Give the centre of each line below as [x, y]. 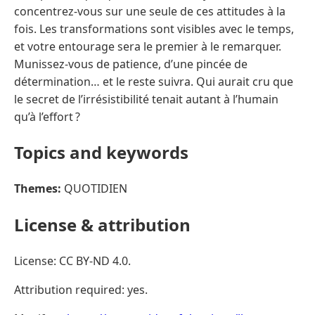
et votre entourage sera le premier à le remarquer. [148, 46]
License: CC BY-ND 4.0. [72, 261]
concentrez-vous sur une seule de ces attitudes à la [150, 11]
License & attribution [102, 225]
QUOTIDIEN [94, 189]
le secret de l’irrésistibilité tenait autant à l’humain [146, 99]
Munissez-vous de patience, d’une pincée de [131, 64]
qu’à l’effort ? [47, 116]
